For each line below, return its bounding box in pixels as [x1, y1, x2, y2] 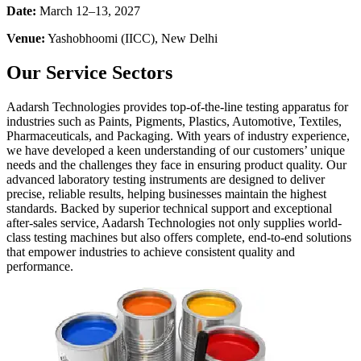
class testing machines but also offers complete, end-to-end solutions [6, 230, 351, 245]
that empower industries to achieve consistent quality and [6, 245, 295, 259]
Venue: [6, 31, 45, 46]
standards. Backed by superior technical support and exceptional [6, 201, 332, 216]
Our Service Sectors [6, 62, 172, 84]
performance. [6, 259, 73, 274]
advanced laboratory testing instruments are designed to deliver [6, 172, 325, 187]
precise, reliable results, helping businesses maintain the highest [6, 187, 326, 201]
